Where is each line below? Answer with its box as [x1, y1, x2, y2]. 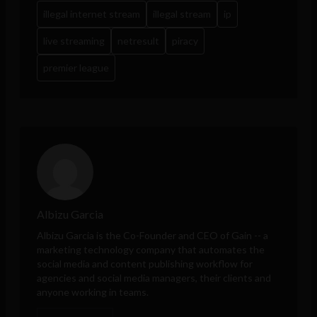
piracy [172, 35, 198, 47]
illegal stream [153, 8, 211, 21]
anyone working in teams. [37, 286, 149, 299]
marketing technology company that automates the [37, 243, 265, 256]
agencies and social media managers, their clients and [37, 272, 271, 284]
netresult [117, 35, 159, 47]
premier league [43, 62, 109, 74]
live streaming [43, 35, 105, 47]
